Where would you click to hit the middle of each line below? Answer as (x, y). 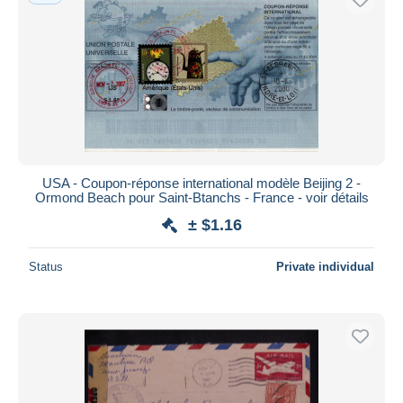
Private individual (325, 266)
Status (46, 266)
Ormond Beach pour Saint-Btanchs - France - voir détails (201, 197)
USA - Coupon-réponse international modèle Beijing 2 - (201, 183)
